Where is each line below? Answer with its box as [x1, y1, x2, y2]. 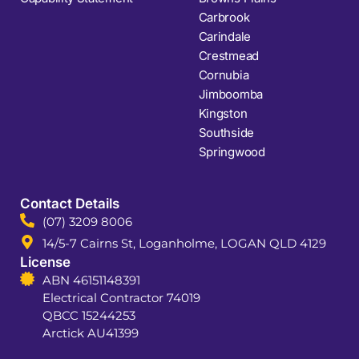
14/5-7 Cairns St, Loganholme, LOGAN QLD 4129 [42, 236, 326, 252]
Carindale [198, 29, 251, 45]
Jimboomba [198, 87, 263, 103]
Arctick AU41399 [42, 325, 139, 341]
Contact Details [20, 196, 119, 212]
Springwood [198, 144, 265, 160]
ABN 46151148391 [42, 272, 140, 288]
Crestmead [198, 48, 259, 64]
